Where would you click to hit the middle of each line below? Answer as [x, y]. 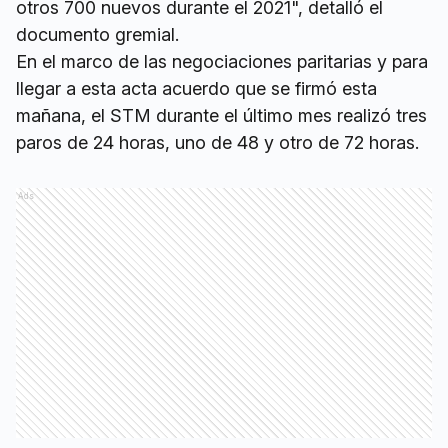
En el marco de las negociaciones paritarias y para [222, 62]
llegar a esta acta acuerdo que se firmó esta [196, 89]
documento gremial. [97, 35]
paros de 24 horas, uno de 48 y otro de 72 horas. [217, 143]
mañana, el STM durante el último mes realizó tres [221, 116]
